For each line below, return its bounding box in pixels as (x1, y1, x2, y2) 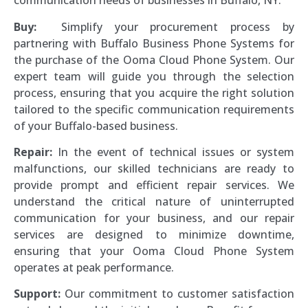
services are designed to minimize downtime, (14, 226, 294, 242)
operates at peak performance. (14, 259, 174, 275)
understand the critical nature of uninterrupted (14, 193, 294, 209)
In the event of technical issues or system (52, 144, 294, 159)
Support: (14, 286, 60, 302)
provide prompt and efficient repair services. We (14, 177, 294, 192)
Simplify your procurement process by (48, 19, 295, 34)
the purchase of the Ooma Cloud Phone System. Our (14, 52, 294, 67)
